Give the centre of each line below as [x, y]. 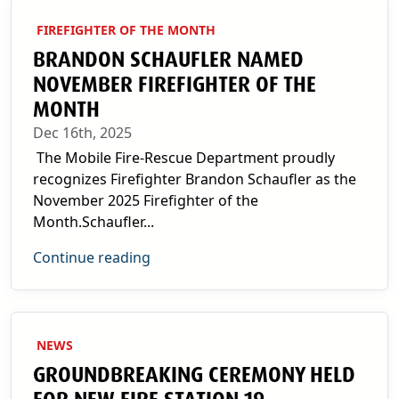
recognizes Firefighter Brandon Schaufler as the [195, 179]
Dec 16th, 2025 [82, 133]
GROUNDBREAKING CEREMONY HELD [194, 375]
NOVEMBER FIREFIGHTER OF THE [175, 85]
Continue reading [92, 257]
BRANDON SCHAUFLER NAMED [168, 60]
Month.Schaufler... [94, 222]
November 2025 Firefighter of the [146, 200]
